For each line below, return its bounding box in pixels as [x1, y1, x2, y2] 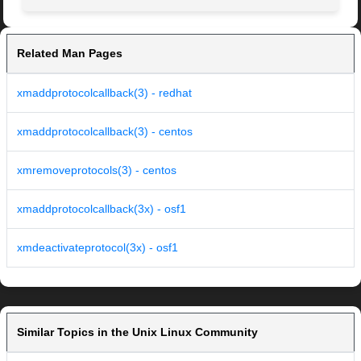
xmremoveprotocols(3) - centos [17, 164, 176, 177]
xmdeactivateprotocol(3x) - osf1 [17, 241, 178, 255]
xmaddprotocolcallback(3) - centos [17, 125, 193, 139]
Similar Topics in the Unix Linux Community [17, 326, 258, 339]
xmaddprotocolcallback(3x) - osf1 [17, 202, 186, 216]
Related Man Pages [17, 47, 122, 60]
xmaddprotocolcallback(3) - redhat [17, 86, 192, 100]
